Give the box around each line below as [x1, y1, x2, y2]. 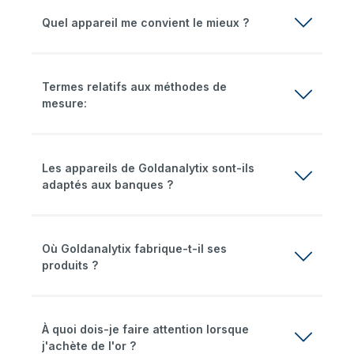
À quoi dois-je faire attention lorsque [42, 322, 249, 336]
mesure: [42, 96, 87, 111]
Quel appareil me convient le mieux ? [42, 16, 249, 30]
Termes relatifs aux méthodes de [42, 80, 227, 94]
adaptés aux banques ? [42, 177, 173, 191]
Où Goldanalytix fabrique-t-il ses [42, 241, 227, 255]
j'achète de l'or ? [42, 338, 136, 352]
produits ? [42, 258, 98, 272]
